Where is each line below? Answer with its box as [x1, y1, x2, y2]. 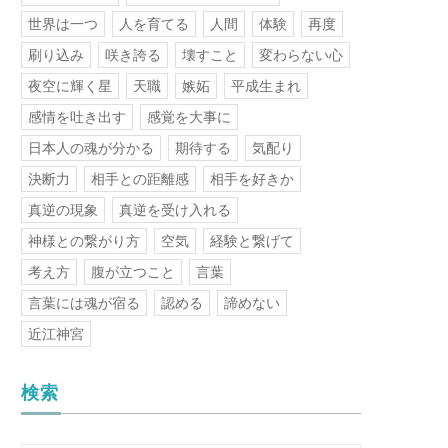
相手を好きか [210, 171, 294, 188]
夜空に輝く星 [28, 78, 112, 95]
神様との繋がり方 [28, 233, 140, 250]
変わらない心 [259, 47, 343, 64]
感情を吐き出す [28, 109, 126, 126]
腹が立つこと [91, 264, 175, 281]
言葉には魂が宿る [28, 295, 140, 312]
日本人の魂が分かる [28, 140, 154, 157]
